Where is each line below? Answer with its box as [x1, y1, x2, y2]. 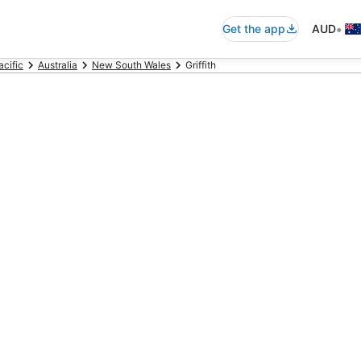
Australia [38, 59, 77, 71]
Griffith [185, 59, 216, 71]
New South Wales [92, 59, 171, 71]
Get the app [222, 22, 285, 35]
